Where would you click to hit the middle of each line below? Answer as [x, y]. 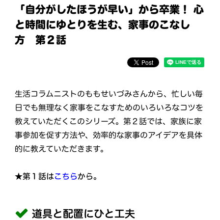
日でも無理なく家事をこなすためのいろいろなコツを [109, 107]
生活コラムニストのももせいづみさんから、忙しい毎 [109, 94]
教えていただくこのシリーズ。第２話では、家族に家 [109, 121]
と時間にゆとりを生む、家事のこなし [102, 25]
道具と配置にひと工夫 [83, 214]
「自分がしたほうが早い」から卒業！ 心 [110, 9]
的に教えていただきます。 [61, 149]
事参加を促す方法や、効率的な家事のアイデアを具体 [109, 135]
